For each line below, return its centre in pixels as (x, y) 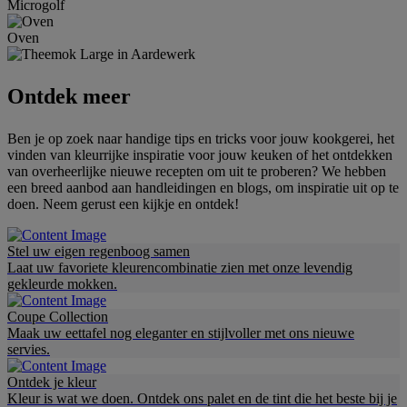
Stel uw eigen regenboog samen (99, 251)
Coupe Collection (58, 316)
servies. (29, 349)
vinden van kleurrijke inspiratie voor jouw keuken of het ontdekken (200, 154)
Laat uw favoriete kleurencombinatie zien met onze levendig (180, 267)
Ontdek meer (69, 96)
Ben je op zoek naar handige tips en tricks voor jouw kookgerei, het (201, 138)
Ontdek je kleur (52, 382)
